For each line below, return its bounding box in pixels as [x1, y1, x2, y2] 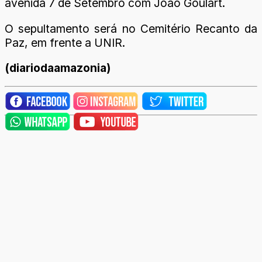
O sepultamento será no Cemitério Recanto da [5, 21, 257, 36]
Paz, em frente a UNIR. [5, 35, 125, 50]
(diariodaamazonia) [5, 60, 111, 75]
